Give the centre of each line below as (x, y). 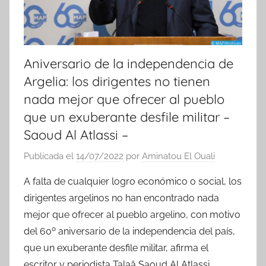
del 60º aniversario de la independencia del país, (129, 231)
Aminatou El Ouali (178, 156)
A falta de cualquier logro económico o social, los (133, 181)
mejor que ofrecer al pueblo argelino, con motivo (132, 214)
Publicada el (50, 156)
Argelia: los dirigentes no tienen (117, 82)
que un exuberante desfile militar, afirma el (116, 248)
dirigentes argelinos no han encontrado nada (121, 198)
